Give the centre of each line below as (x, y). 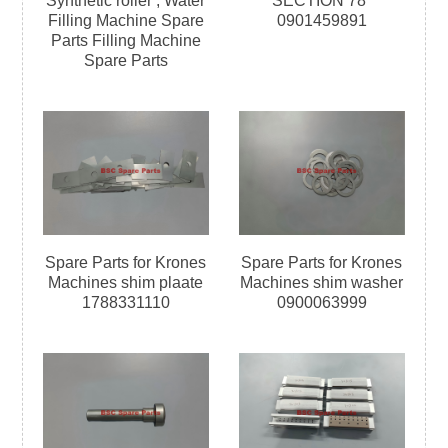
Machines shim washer (321, 282)
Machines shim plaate (126, 282)
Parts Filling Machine (125, 40)
